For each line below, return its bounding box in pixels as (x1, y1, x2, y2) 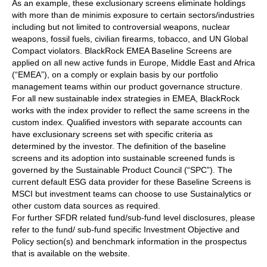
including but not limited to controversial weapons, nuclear (12, 22, 230, 32)
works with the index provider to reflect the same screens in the (12, 105, 250, 116)
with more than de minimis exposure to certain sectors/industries (12, 10, 254, 20)
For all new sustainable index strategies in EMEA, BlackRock (12, 94, 240, 104)
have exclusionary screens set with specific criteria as (12, 129, 213, 139)
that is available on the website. (12, 249, 130, 259)
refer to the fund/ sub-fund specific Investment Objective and (12, 225, 240, 235)
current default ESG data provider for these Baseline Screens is (12, 177, 251, 187)
